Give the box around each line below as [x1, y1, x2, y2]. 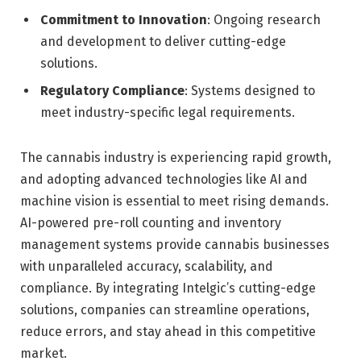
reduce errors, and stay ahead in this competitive [20, 324, 316, 340]
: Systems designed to [185, 83, 315, 99]
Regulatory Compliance [40, 83, 185, 99]
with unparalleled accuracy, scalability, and [20, 259, 273, 275]
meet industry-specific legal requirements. [40, 105, 295, 121]
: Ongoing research [207, 12, 321, 28]
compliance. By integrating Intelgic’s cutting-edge [20, 280, 316, 297]
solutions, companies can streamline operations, [20, 302, 309, 318]
